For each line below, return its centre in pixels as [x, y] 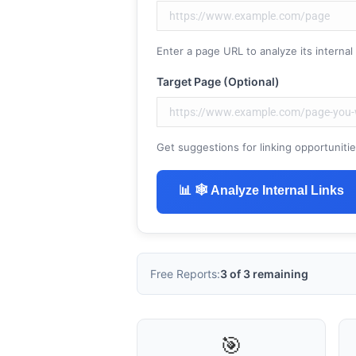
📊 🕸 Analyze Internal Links [255, 190]
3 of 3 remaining [258, 274]
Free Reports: [179, 274]
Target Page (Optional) [212, 81]
